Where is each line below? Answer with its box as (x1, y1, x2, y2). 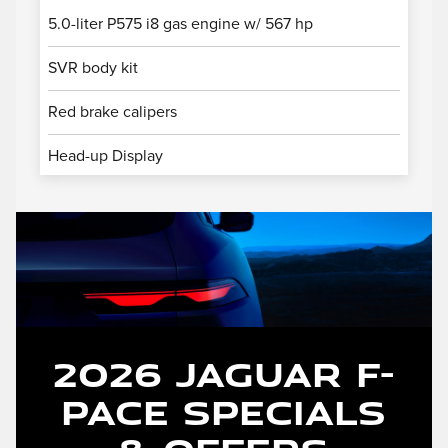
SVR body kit (47, 59, 138, 76)
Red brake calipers (47, 103, 177, 120)
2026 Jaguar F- (53, 348, 395, 399)
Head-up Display (47, 147, 163, 164)
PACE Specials (61, 386, 387, 437)
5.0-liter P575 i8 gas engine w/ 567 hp (47, 15, 313, 32)
